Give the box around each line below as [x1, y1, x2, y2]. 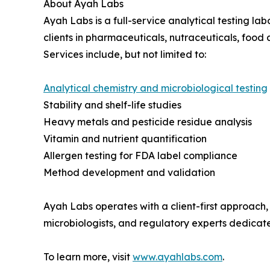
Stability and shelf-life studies [43, 98, 181, 111]
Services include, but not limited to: [43, 48, 206, 60]
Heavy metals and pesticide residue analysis [43, 115, 252, 128]
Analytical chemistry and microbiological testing [43, 81, 268, 94]
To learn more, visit [43, 250, 133, 263]
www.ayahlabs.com [133, 250, 222, 263]
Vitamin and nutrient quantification [43, 132, 207, 145]
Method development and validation [43, 166, 215, 178]
